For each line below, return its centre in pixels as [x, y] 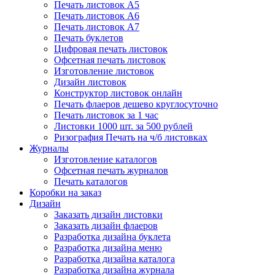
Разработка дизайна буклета [112, 237]
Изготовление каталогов [106, 159]
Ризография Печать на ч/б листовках [131, 137]
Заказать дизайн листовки [108, 215]
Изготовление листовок [104, 71]
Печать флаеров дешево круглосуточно [136, 104]
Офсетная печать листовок [110, 60]
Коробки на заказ [65, 192]
